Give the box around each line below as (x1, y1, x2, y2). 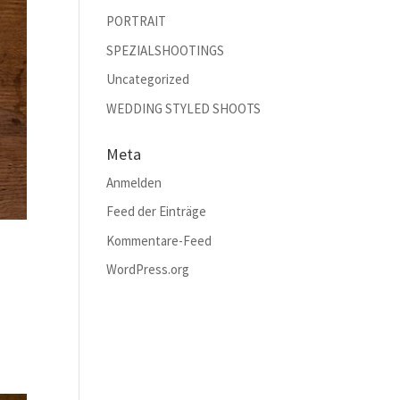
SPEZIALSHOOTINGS (106, 41, 225, 59)
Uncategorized (106, 71, 190, 87)
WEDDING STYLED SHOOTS (106, 99, 262, 117)
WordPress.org (106, 261, 190, 278)
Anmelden (106, 173, 162, 191)
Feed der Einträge (106, 203, 207, 220)
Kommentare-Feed (106, 231, 212, 249)
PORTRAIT (106, 12, 167, 29)
